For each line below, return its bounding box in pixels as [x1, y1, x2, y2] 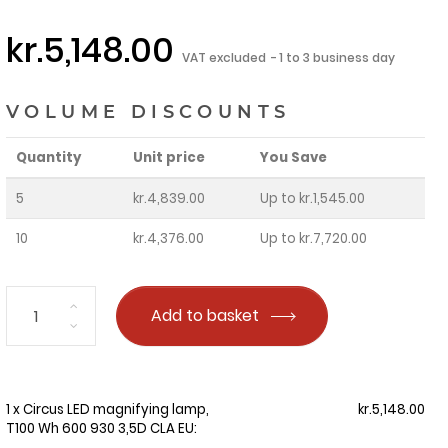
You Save [260, 148, 328, 168]
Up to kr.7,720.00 [260, 229, 368, 249]
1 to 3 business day [278, 49, 395, 67]
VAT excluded [181, 49, 269, 67]
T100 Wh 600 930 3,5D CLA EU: [5, 419, 197, 439]
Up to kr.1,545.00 [260, 189, 366, 209]
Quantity [16, 148, 82, 168]
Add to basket [150, 304, 263, 328]
